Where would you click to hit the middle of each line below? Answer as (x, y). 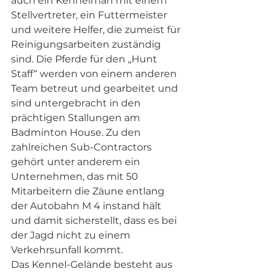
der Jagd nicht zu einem (72, 235)
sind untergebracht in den (77, 103)
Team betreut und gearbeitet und (96, 89)
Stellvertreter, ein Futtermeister (90, 15)
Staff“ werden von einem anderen (95, 74)
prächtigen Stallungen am (77, 118)
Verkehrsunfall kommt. (67, 250)
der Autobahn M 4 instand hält (87, 206)
